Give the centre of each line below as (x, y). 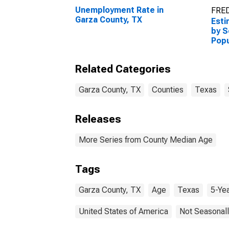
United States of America (123, 211)
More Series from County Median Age (146, 140)
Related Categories (123, 69)
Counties (168, 90)
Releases (98, 119)
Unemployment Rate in (119, 10)
